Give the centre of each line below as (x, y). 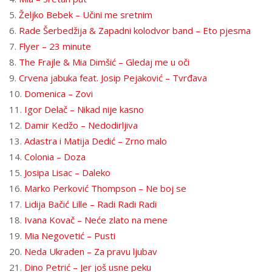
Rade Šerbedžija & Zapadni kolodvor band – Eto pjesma (135, 30)
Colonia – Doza (55, 157)
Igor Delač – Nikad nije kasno (84, 109)
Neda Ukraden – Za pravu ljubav (91, 251)
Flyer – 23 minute (55, 46)
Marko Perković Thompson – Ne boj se (105, 188)
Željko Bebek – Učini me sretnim (86, 15)
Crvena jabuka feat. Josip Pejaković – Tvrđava (113, 78)
